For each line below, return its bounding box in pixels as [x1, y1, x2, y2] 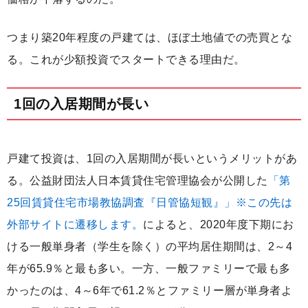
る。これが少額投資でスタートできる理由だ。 [7, 54, 245, 66]
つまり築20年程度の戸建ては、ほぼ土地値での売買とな [7, 32, 292, 44]
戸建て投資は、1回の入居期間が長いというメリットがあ [7, 153, 297, 165]
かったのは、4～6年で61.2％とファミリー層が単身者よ [7, 285, 292, 297]
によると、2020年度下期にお [143, 219, 294, 231]
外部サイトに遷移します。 [7, 219, 143, 231]
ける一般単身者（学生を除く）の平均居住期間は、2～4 [7, 241, 292, 253]
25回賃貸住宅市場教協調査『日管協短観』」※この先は [7, 197, 292, 209]
